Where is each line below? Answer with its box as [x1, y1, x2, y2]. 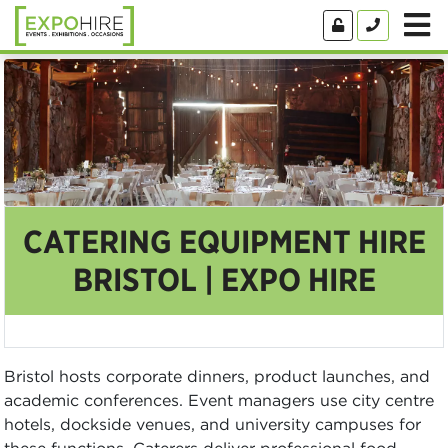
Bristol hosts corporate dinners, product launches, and [4, 365, 430, 386]
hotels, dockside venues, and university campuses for [4, 413, 421, 434]
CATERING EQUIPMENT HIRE [22, 221, 426, 261]
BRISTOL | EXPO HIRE [72, 259, 376, 299]
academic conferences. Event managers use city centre [4, 389, 434, 410]
